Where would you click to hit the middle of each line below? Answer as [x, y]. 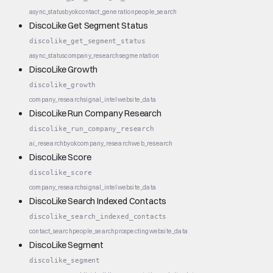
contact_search [51, 231]
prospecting [132, 231]
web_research [152, 143]
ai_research [47, 143]
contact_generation [107, 12]
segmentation [139, 55]
